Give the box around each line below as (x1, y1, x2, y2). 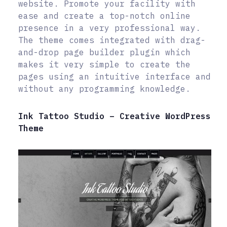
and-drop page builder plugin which (18, 47, 191, 58)
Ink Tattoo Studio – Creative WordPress (18, 111, 211, 122)
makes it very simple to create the (18, 59, 191, 70)
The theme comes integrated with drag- (18, 35, 206, 46)
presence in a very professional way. (18, 23, 201, 33)
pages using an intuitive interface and (18, 71, 211, 82)
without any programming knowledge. (18, 84, 191, 94)
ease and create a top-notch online (18, 11, 191, 21)
